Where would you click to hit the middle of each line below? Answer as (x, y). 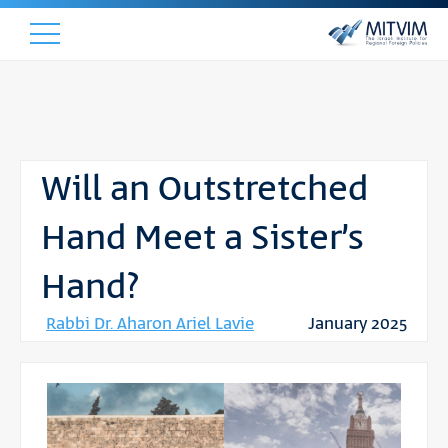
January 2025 (357, 324)
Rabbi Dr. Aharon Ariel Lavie (150, 324)
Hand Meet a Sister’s (202, 239)
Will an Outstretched (204, 190)
